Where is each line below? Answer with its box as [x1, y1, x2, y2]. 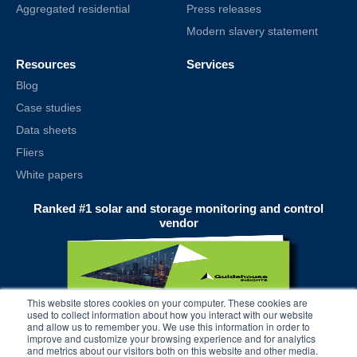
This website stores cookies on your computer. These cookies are [27, 296, 308, 309]
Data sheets [16, 124, 76, 136]
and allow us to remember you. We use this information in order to [27, 320, 310, 333]
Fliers [16, 146, 44, 159]
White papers [16, 168, 83, 181]
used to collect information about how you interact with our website [27, 308, 313, 321]
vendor [159, 216, 198, 229]
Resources [16, 57, 76, 71]
